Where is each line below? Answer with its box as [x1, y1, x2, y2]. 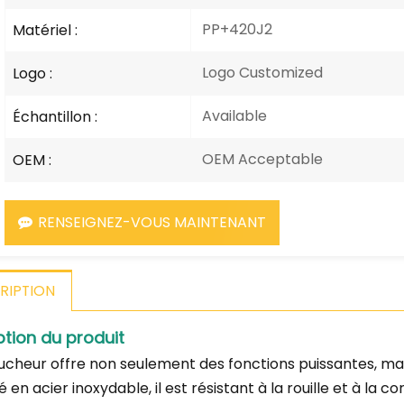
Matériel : [13, 19, 78, 41]
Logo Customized [197, 61, 323, 83]
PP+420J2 [197, 18, 272, 40]
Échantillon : [13, 106, 98, 127]
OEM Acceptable [197, 148, 323, 170]
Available [197, 105, 267, 126]
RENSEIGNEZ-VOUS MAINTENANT [38, 211, 267, 233]
